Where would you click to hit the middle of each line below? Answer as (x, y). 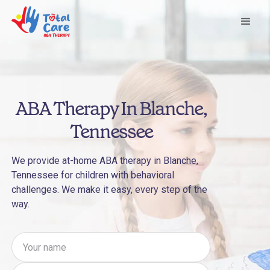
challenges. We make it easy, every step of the (109, 190)
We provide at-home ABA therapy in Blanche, (105, 161)
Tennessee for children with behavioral (93, 175)
